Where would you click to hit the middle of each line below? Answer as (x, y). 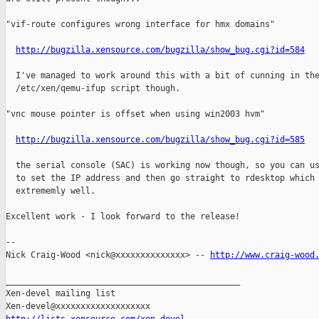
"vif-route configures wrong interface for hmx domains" (140, 25)
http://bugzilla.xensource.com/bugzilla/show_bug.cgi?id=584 (160, 50)
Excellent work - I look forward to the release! (123, 217)
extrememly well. (51, 191)
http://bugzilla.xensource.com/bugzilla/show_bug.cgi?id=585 (160, 140)
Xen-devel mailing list (61, 294)
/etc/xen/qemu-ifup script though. (93, 89)
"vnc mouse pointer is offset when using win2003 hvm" (135, 114)
